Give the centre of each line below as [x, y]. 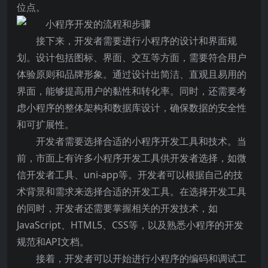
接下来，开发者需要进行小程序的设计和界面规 [136, 41]
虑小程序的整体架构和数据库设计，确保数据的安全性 [132, 108]
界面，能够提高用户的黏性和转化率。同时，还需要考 [132, 91]
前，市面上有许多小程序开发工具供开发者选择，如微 [132, 158]
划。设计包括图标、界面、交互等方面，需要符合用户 [132, 57]
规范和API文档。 [53, 242]
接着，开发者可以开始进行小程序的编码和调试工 [141, 258]
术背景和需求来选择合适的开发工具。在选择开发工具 [132, 191]
